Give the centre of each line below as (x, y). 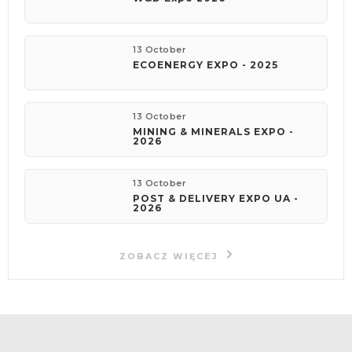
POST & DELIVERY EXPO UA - (216, 199)
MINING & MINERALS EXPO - (214, 132)
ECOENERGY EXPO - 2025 (206, 65)
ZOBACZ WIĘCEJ (171, 257)
